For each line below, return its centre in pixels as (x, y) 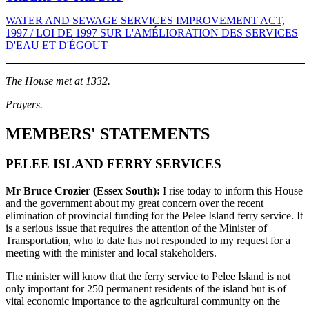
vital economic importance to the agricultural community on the (143, 301)
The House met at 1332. (58, 81)
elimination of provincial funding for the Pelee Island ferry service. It (154, 216)
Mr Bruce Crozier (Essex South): (83, 191)
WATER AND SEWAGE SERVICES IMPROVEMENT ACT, (145, 20)
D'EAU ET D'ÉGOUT (57, 45)
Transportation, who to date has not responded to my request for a (148, 241)
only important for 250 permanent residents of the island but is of (146, 289)
